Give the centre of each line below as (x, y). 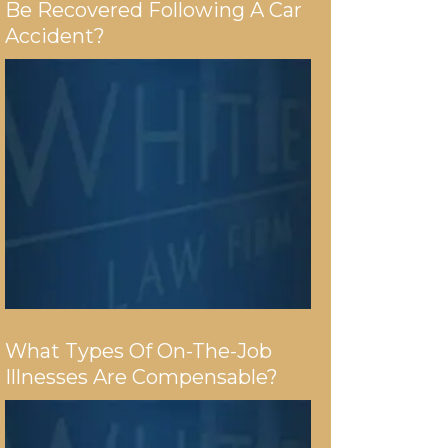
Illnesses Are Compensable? (141, 376)
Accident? (55, 35)
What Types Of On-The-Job (138, 350)
